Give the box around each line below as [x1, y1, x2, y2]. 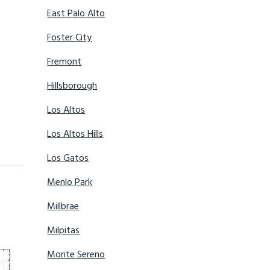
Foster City [47, 30, 92, 46]
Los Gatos [47, 151, 89, 167]
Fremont [47, 54, 82, 71]
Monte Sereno [47, 247, 105, 263]
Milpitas [47, 223, 80, 239]
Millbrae [47, 199, 80, 215]
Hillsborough [47, 78, 98, 95]
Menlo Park [47, 175, 93, 191]
